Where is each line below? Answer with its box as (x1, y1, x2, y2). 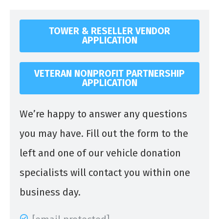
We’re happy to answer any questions (20, 108, 187, 120)
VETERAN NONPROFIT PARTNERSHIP (34, 67, 185, 79)
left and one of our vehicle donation (20, 147, 181, 159)
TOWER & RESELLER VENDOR (49, 25, 170, 37)
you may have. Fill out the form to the (20, 128, 188, 140)
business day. (20, 186, 81, 198)
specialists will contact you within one (20, 167, 190, 179)
